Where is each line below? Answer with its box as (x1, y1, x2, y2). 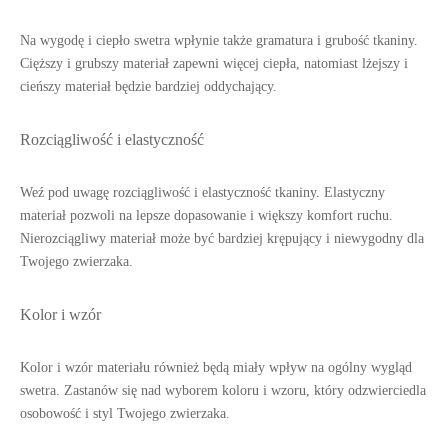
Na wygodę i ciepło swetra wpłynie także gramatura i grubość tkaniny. (20, 33, 418, 48)
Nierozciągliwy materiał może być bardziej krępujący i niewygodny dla (20, 231, 424, 246)
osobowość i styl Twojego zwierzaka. (20, 406, 230, 421)
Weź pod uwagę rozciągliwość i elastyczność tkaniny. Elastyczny (20, 185, 385, 200)
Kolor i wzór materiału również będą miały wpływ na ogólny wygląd (20, 360, 412, 375)
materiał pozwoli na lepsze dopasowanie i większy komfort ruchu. (20, 208, 393, 223)
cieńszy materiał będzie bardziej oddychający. (20, 79, 277, 94)
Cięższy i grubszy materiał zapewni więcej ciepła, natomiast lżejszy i (20, 56, 408, 71)
